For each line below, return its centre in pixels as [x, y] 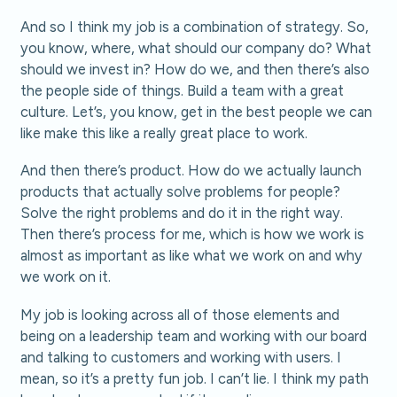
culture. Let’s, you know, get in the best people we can [197, 111]
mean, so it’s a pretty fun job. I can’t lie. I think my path [195, 378]
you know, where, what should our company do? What [196, 47]
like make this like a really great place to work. [164, 132]
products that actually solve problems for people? [181, 192]
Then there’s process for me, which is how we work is [193, 234]
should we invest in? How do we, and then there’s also [195, 69]
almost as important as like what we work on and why [192, 256]
